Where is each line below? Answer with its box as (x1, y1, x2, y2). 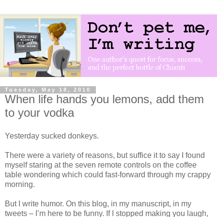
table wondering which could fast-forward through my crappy (5, 170, 211, 179)
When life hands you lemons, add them (5, 93, 204, 106)
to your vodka (5, 106, 74, 120)
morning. (5, 180, 35, 189)
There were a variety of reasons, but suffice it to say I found (5, 151, 205, 160)
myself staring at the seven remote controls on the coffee (5, 161, 197, 170)
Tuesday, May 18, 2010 (5, 87, 91, 93)
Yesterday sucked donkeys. (5, 132, 99, 140)
